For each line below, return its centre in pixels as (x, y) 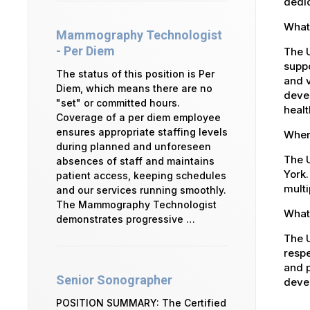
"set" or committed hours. (118, 103)
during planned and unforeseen (134, 147)
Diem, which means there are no (134, 89)
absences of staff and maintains (135, 161)
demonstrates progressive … (126, 219)
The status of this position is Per (135, 74)
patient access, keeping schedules (141, 176)
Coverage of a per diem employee (138, 118)
